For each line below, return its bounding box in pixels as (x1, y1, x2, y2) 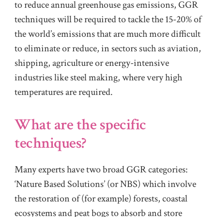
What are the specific (15, 115, 146, 135)
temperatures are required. (15, 85, 113, 98)
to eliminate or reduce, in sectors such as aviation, (15, 42, 201, 55)
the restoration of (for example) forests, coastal (15, 192, 187, 205)
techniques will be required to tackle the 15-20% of (15, 13, 201, 26)
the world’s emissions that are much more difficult (15, 27, 201, 40)
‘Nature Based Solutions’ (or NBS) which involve (15, 178, 196, 191)
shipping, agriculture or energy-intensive (15, 56, 169, 69)
